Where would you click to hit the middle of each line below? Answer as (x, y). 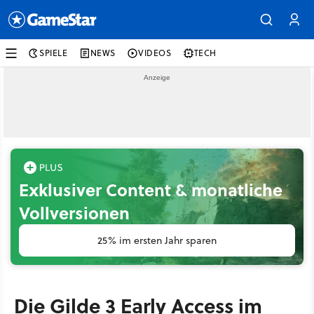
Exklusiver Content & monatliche (151, 190)
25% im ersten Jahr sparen (157, 240)
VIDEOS (155, 53)
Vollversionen (74, 213)
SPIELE (54, 53)
